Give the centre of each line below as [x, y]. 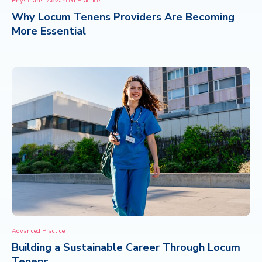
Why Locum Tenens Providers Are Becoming [123, 17]
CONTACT [47, 23]
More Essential [49, 31]
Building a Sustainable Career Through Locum [126, 247]
